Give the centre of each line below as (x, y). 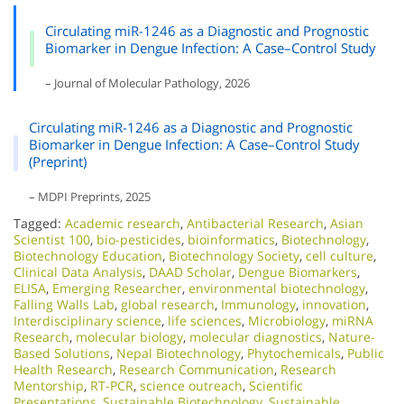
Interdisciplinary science (87, 321)
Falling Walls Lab (64, 304)
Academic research (123, 223)
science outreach (191, 386)
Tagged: (39, 223)
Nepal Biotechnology (179, 353)
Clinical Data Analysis (78, 272)
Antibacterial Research (255, 223)
